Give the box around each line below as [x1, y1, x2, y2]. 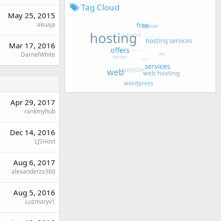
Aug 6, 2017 [13, 157, 55, 167]
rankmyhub [24, 107, 55, 115]
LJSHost [35, 137, 55, 146]
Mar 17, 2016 [9, 40, 55, 50]
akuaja [37, 20, 55, 29]
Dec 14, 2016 [10, 127, 55, 137]
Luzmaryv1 [25, 197, 55, 206]
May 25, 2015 [8, 10, 55, 20]
